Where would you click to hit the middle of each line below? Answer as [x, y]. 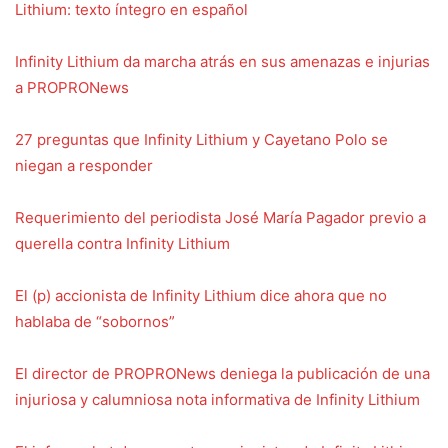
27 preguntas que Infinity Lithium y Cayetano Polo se [201, 139]
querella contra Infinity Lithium [122, 243]
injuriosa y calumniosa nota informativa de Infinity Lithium [217, 399]
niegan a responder [84, 165]
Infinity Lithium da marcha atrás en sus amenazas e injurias [222, 61]
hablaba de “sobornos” [95, 321]
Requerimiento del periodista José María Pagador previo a [220, 217]
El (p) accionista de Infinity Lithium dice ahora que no [201, 295]
